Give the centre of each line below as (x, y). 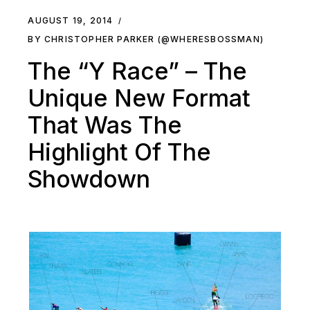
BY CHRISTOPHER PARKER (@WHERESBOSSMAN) (146, 39)
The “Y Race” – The (138, 71)
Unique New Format (139, 98)
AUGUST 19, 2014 (71, 21)
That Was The (105, 125)
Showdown (89, 179)
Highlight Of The (120, 152)
